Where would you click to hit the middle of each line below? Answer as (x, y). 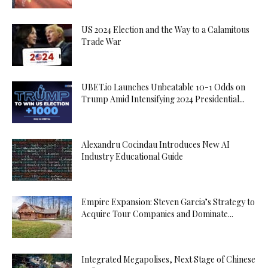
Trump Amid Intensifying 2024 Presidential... (163, 99)
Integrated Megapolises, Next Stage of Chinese (168, 259)
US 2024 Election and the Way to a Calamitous (165, 29)
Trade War (101, 41)
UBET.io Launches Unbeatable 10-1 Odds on (163, 87)
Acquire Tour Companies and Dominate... (157, 214)
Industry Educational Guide (132, 156)
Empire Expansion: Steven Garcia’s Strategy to (168, 202)
